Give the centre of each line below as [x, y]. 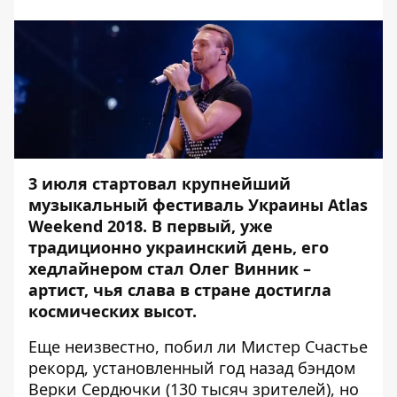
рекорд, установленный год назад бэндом [192, 368]
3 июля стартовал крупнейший [160, 183]
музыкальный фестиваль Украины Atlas [198, 205]
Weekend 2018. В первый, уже [151, 226]
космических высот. [113, 311]
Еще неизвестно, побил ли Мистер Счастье [198, 346]
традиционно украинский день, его [179, 247]
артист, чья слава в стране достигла [180, 290]
